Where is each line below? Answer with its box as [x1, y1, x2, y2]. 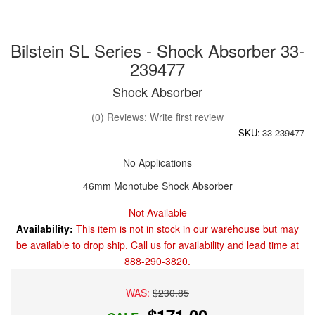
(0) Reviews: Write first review [91, 110, 224, 124]
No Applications [123, 155, 192, 170]
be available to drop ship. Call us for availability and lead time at [16, 238, 299, 252]
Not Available [128, 205, 187, 220]
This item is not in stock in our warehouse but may [76, 221, 299, 236]
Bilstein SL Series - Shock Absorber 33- [11, 38, 304, 63]
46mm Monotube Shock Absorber [82, 179, 233, 193]
